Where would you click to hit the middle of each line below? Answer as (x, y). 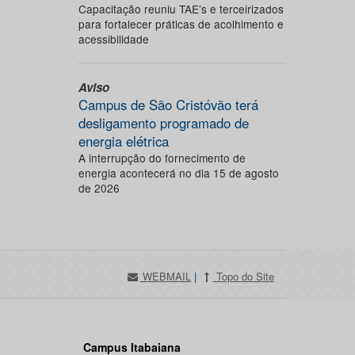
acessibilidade (113, 39)
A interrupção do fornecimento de (162, 158)
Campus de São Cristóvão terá (168, 105)
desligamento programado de (163, 123)
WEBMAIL (166, 276)
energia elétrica (123, 141)
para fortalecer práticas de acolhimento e (181, 24)
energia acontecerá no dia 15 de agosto (178, 173)
